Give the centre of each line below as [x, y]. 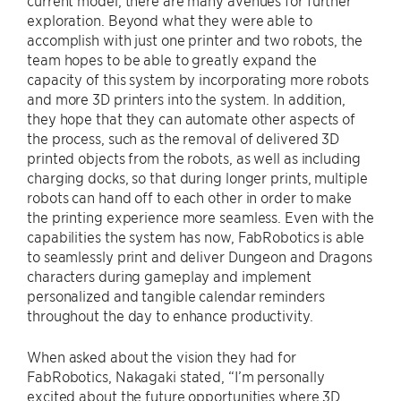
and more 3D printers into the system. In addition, [186, 98]
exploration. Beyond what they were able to [170, 19]
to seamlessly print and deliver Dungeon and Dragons [200, 256]
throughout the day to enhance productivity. [170, 315]
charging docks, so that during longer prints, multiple [197, 177]
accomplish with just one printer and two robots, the [195, 39]
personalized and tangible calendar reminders [176, 295]
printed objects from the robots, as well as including [194, 157]
